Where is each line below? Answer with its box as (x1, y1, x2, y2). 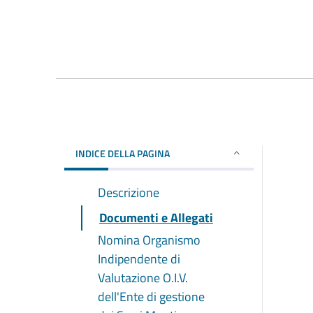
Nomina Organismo (98, 230, 201, 249)
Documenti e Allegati (99, 208, 213, 227)
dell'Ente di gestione (98, 286, 205, 306)
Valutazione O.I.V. (98, 268, 188, 287)
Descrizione (98, 182, 159, 202)
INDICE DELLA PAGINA (75, 145, 170, 161)
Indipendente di (98, 249, 180, 268)
